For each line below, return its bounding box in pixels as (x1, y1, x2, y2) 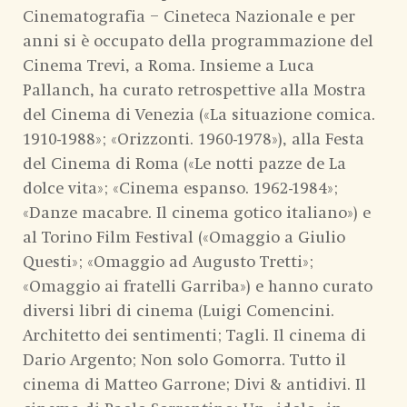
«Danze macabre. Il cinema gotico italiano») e (23, 203, 371, 223)
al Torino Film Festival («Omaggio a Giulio (23, 228, 345, 247)
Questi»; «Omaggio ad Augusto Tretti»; (23, 253, 313, 272)
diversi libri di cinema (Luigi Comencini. (23, 302, 334, 321)
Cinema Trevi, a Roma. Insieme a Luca (23, 56, 314, 75)
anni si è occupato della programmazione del (23, 32, 373, 51)
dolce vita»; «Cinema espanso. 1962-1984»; (23, 179, 338, 198)
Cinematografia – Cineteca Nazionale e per (23, 7, 355, 26)
